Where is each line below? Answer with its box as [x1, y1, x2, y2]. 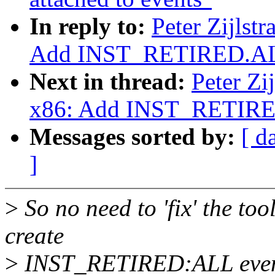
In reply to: [29, 13, 152, 40]
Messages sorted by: [29, 123, 241, 150]
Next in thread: [29, 68, 192, 95]
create [5, 222, 64, 249]
